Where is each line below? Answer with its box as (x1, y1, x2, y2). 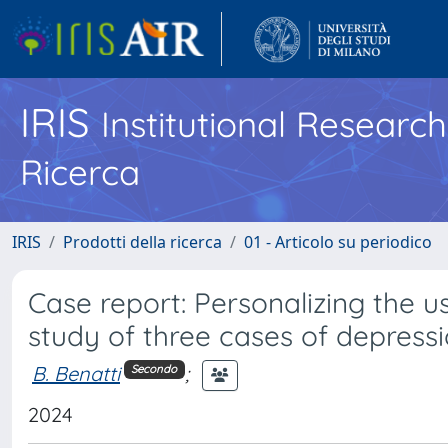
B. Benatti (32, 360, 120, 386)
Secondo (131, 362, 178, 377)
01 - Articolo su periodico (244, 231, 432, 253)
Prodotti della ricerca (63, 231, 222, 253)
